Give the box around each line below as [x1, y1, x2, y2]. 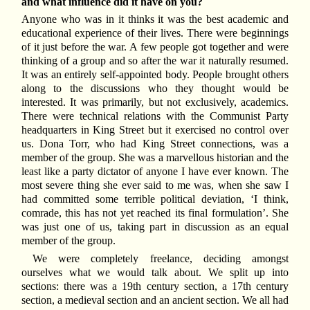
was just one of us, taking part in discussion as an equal [21, 221, 289, 233]
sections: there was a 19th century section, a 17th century [21, 280, 289, 292]
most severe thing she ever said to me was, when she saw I [21, 179, 289, 192]
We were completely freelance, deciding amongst [32, 252, 289, 264]
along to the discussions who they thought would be [21, 82, 289, 95]
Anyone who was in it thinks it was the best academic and [21, 13, 289, 26]
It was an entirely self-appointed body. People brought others [21, 69, 289, 81]
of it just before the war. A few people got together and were [21, 41, 289, 53]
